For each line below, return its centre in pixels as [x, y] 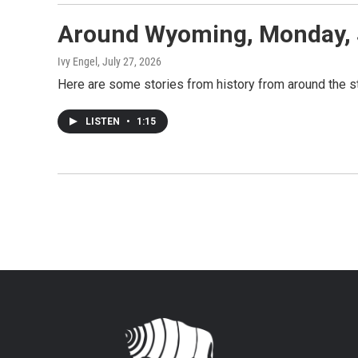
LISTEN [104, 121]
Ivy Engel [78, 61]
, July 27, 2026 [129, 61]
